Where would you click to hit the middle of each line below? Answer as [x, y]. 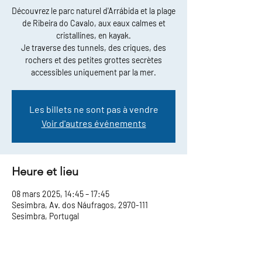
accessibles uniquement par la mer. [94, 73]
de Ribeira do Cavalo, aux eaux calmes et [94, 23]
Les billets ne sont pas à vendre [94, 109]
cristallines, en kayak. [94, 36]
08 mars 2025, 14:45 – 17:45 [61, 194]
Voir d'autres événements [94, 123]
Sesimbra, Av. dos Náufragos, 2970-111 [80, 205]
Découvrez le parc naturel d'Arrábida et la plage [94, 11]
